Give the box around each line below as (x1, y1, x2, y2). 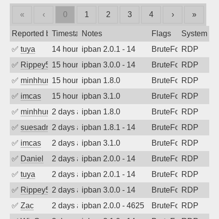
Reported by (12, 29, 54, 38)
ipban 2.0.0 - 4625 (81, 201, 144, 210)
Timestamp (51, 29, 90, 38)
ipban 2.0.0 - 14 (81, 154, 135, 163)
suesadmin (21, 123, 59, 131)
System (181, 29, 207, 38)
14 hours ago (51, 45, 97, 53)
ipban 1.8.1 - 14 (81, 123, 135, 131)
